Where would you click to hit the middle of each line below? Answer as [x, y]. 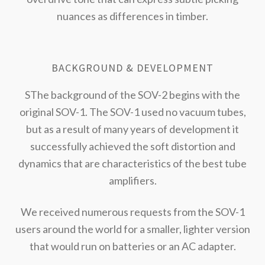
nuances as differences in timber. [132, 16]
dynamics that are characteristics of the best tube [132, 163]
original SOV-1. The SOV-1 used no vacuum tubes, [132, 112]
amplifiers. [132, 180]
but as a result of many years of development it [132, 129]
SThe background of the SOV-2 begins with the [132, 94]
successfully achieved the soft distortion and [132, 146]
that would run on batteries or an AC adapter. [132, 246]
